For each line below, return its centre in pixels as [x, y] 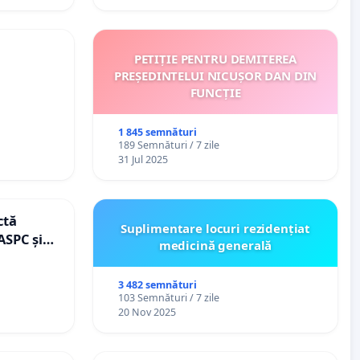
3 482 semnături [157, 284]
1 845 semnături [157, 132]
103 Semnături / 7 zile [168, 297]
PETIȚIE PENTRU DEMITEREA [215, 58]
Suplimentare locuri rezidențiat [215, 228]
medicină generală [215, 245]
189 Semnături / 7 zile [168, 145]
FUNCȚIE [215, 92]
